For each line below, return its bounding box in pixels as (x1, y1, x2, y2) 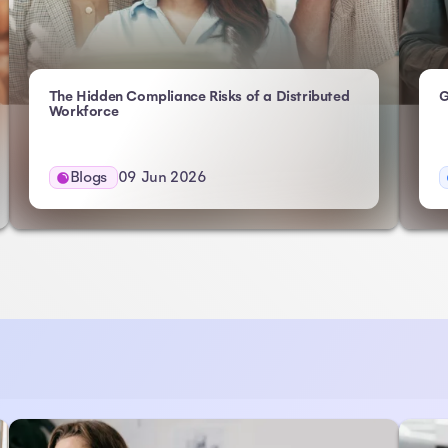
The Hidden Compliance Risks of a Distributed (48, 87, 350, 106)
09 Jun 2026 (117, 168, 207, 186)
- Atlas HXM (117, 101, 196, 120)
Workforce (48, 102, 119, 121)
